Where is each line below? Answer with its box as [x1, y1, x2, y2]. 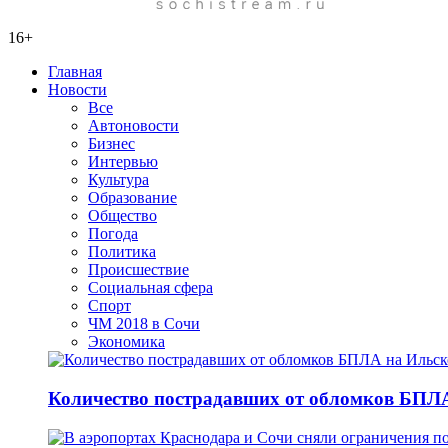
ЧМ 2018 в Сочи [88, 315, 200, 333]
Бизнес [88, 135, 135, 153]
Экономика [88, 333, 165, 351]
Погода [88, 225, 138, 243]
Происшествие [88, 261, 189, 279]
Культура [88, 171, 149, 189]
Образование [88, 189, 177, 207]
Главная [48, 63, 102, 81]
